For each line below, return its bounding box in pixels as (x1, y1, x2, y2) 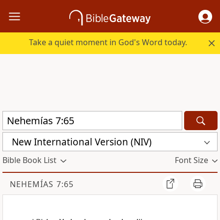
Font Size (174, 155, 208, 166)
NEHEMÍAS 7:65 (10, 179, 74, 190)
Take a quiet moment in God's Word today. (29, 37, 188, 48)
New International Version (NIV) (12, 135, 152, 148)
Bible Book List (2, 155, 56, 166)
